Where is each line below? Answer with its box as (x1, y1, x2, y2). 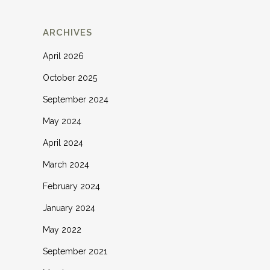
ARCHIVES (43, 27, 92, 38)
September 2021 (43, 246, 107, 256)
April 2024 (43, 138, 83, 148)
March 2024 (43, 160, 89, 169)
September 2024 (43, 95, 108, 104)
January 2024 (43, 203, 95, 213)
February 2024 (43, 181, 100, 191)
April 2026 (43, 51, 84, 61)
